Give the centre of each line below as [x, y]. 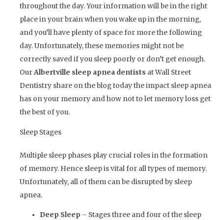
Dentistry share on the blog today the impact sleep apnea [115, 85]
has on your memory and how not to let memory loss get [115, 99]
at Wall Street [168, 72]
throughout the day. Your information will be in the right [113, 6]
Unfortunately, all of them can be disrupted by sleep [106, 182]
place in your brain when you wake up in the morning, [110, 19]
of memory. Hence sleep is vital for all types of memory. [113, 168]
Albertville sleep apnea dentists [90, 72]
